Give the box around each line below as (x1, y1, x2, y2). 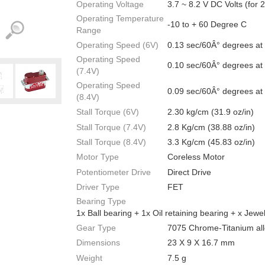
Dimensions (76, 238, 120, 248)
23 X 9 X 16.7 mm (167, 238, 235, 248)
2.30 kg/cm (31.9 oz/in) (167, 107, 254, 117)
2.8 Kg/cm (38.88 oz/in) (167, 122, 255, 132)
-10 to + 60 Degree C (167, 19, 247, 29)
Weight (76, 253, 102, 263)
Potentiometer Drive (76, 167, 151, 177)
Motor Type (76, 152, 119, 162)
